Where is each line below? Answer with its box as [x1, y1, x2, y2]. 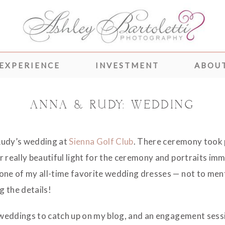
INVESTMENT [95, 60, 159, 70]
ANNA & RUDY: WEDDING [30, 98, 195, 113]
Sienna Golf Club [69, 136, 134, 147]
